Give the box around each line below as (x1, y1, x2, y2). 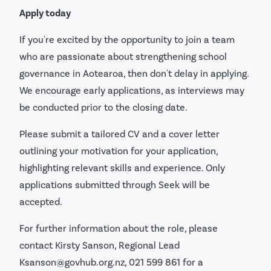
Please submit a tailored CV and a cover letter (19, 128, 220, 140)
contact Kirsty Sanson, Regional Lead (19, 239, 180, 251)
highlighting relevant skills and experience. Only (19, 162, 225, 174)
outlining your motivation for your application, (19, 145, 218, 157)
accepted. (19, 195, 62, 207)
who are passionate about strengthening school (19, 50, 227, 62)
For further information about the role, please (19, 222, 218, 234)
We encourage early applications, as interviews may (19, 84, 244, 96)
